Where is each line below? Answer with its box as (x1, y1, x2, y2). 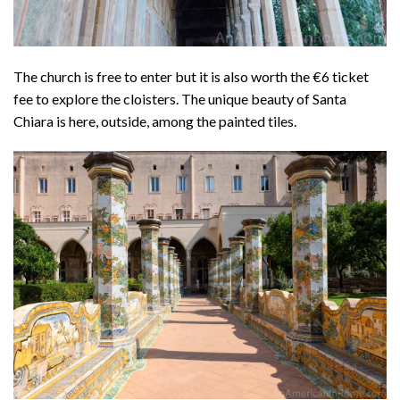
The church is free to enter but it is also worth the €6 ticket (13, 67, 369, 85)
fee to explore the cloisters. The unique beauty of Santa (13, 89, 346, 107)
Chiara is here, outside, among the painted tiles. (13, 112, 299, 129)
